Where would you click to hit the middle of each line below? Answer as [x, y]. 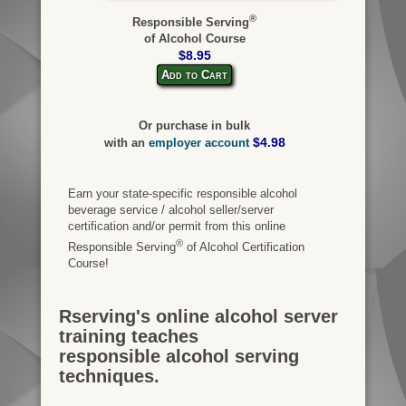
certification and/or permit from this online [176, 226]
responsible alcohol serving [179, 356]
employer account [198, 142]
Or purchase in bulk [195, 125]
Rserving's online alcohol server [198, 316]
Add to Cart [195, 74]
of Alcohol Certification [243, 247]
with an [126, 142]
